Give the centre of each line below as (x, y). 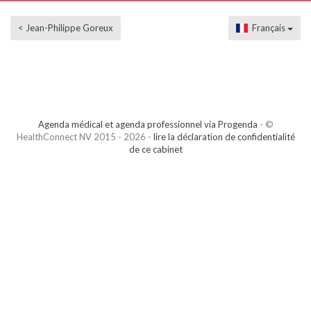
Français (268, 28)
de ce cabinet (155, 149)
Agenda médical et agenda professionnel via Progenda (148, 124)
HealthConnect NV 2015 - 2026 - (85, 137)
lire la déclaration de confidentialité (224, 137)
